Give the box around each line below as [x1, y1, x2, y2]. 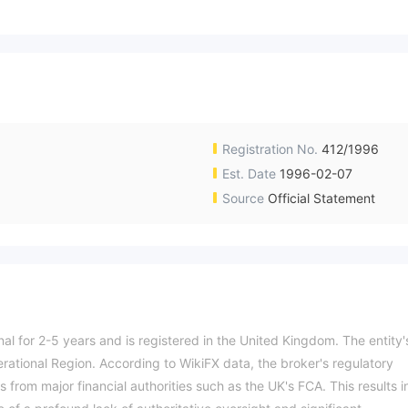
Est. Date [219, 166, 280, 182]
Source [219, 190, 268, 207]
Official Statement [268, 190, 375, 207]
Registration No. [219, 141, 321, 158]
